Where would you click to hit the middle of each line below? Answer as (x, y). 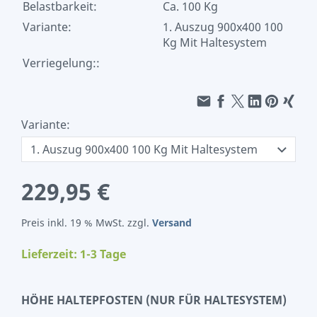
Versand (172, 222)
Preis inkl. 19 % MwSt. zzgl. (87, 222)
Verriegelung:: (61, 63)
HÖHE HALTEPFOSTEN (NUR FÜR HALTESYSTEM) (154, 300)
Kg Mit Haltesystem (215, 42)
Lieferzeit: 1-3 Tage (74, 254)
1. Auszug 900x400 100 (223, 27)
